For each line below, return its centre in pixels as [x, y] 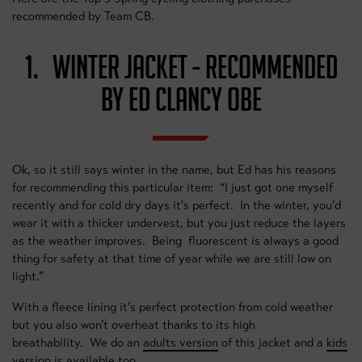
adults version [181, 343]
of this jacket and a [272, 343]
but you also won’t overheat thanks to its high [134, 325]
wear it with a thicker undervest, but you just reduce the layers [179, 223]
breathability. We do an [78, 343]
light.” [28, 276]
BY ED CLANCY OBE [181, 99]
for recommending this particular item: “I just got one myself [173, 187]
